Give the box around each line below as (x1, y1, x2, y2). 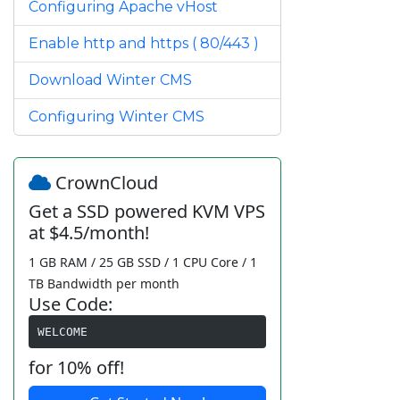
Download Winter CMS (29, 71, 192, 89)
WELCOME (37, 324, 87, 338)
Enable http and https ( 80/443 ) (29, 35, 259, 53)
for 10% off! (29, 355, 124, 380)
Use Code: (29, 292, 112, 317)
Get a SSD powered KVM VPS (29, 199, 265, 224)
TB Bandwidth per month (29, 275, 179, 293)
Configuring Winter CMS (29, 108, 204, 126)
